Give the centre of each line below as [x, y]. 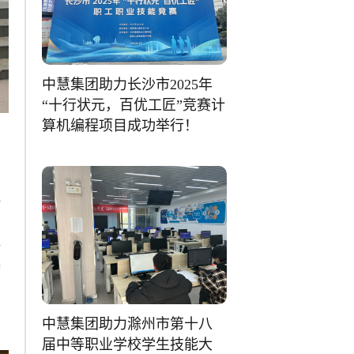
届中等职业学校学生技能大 [128, 344]
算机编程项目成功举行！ [121, 125]
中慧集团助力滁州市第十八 [128, 324]
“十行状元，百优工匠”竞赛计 [134, 105]
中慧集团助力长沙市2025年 [128, 84]
